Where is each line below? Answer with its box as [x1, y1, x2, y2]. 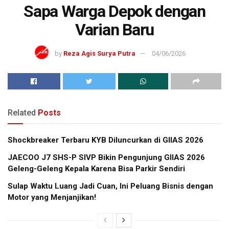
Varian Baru [75, 19, 154, 39]
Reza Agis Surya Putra [63, 50, 135, 58]
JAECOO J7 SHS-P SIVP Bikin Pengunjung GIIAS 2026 [8, 153, 205, 163]
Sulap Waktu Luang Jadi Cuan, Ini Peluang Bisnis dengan [8, 181, 213, 191]
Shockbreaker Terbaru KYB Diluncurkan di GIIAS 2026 [8, 135, 203, 145]
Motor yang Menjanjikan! [8, 193, 96, 202]
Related [8, 108, 36, 118]
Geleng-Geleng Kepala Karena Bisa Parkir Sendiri [8, 164, 185, 174]
